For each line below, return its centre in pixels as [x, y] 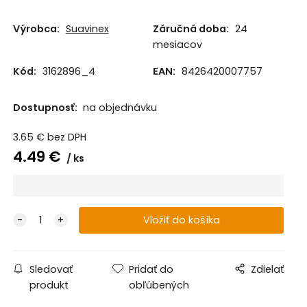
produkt [49, 285]
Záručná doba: [191, 28]
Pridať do [151, 270]
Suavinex [87, 28]
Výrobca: [36, 28]
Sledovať [51, 270]
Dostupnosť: [46, 108]
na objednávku [120, 108]
